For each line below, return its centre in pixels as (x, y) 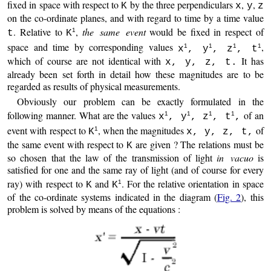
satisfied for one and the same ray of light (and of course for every (135, 169)
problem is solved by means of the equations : (94, 209)
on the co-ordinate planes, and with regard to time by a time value (135, 18)
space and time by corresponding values (93, 47)
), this (252, 197)
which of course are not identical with (87, 60)
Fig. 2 (229, 197)
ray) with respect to (47, 183)
